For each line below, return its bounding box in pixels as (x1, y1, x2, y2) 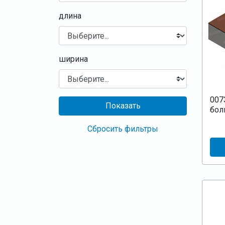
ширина (59, 54, 88, 64)
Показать (105, 101, 141, 110)
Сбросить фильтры (87, 124, 158, 134)
